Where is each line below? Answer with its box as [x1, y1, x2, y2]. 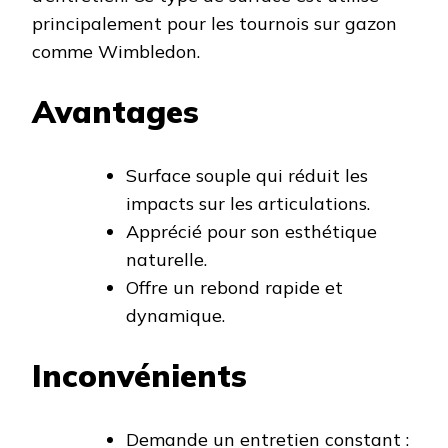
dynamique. [126, 303, 225, 327]
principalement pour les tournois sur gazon [32, 11, 397, 35]
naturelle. [126, 247, 207, 271]
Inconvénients [32, 355, 247, 395]
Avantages [32, 91, 199, 131]
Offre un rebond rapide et [126, 275, 343, 299]
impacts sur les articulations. [126, 191, 370, 215]
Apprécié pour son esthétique [126, 219, 377, 243]
